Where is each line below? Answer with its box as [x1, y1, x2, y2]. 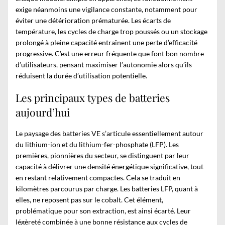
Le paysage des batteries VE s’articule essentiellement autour [16, 129, 203, 138]
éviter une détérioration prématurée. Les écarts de [16, 16, 171, 25]
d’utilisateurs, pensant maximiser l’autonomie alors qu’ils [16, 60, 192, 69]
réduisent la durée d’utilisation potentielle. [16, 71, 147, 80]
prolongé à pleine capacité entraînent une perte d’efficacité [16, 38, 197, 47]
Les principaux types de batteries [16, 90, 170, 104]
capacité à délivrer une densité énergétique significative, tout [16, 162, 203, 171]
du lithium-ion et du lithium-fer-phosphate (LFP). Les [16, 140, 179, 149]
